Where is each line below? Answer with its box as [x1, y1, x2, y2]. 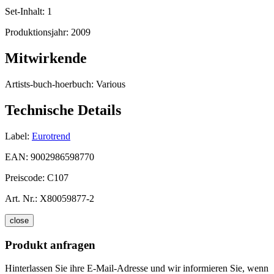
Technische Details [5, 102, 121, 119]
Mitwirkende [5, 50, 87, 67]
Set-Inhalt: [5, 6, 47, 17]
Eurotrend [32, 130, 70, 141]
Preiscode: [5, 172, 47, 183]
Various [94, 79, 125, 90]
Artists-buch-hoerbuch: [5, 79, 94, 90]
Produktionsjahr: [5, 27, 71, 38]
